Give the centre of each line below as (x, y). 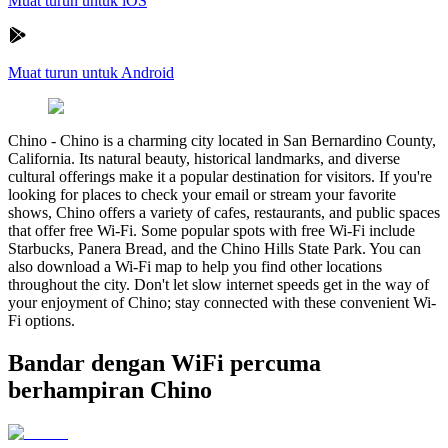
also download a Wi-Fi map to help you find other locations (195, 266)
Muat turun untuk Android (91, 72)
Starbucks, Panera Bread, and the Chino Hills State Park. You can (214, 248)
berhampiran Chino (110, 389)
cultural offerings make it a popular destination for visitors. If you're (220, 176)
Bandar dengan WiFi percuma (164, 362)
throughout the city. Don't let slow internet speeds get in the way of (218, 284)
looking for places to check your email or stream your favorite (202, 194)
